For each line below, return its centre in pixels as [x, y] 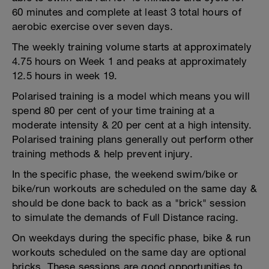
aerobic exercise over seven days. [93, 26]
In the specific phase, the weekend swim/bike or [125, 174]
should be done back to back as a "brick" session [129, 203]
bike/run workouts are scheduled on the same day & [134, 189]
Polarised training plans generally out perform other [133, 139]
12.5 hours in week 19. [65, 76]
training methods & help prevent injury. [102, 154]
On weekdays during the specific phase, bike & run [131, 238]
